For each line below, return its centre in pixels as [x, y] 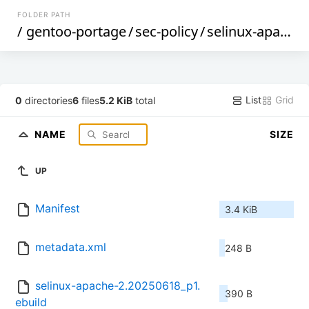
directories [48, 100]
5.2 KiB [116, 100]
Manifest [58, 209]
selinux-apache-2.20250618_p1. [118, 286]
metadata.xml [71, 247]
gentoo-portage [77, 31]
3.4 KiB [241, 210]
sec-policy [167, 31]
